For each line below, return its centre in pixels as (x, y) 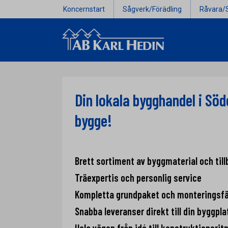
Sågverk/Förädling (152, 9)
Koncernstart (84, 9)
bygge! (93, 120)
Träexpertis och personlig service (138, 178)
